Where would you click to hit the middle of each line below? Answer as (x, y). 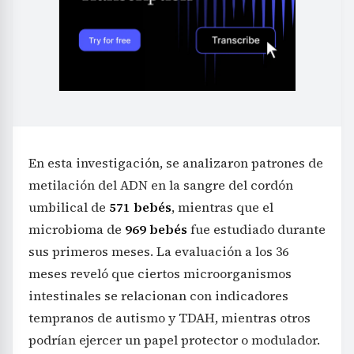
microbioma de (77, 230)
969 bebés (156, 230)
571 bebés (140, 207)
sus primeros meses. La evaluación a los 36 (158, 252)
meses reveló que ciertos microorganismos (160, 274)
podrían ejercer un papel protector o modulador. (174, 340)
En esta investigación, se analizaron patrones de (176, 163)
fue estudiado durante (256, 230)
